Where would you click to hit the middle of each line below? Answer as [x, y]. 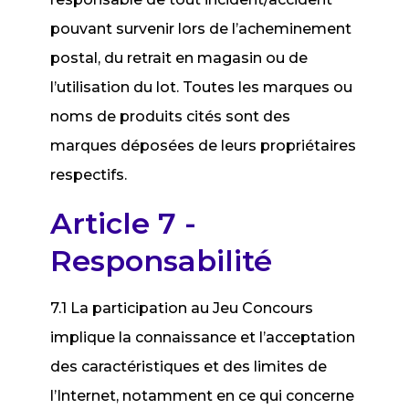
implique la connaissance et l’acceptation [203, 337]
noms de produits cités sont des [171, 116]
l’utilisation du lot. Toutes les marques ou [202, 87]
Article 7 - [124, 223]
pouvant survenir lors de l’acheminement [201, 29]
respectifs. [89, 175]
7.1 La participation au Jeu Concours [182, 308]
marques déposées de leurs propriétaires [204, 146]
